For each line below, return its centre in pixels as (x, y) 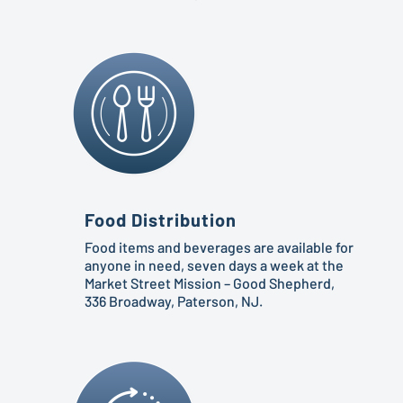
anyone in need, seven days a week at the (214, 264)
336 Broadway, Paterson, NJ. (174, 300)
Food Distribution (161, 219)
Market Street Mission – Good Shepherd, (210, 282)
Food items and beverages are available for (219, 246)
